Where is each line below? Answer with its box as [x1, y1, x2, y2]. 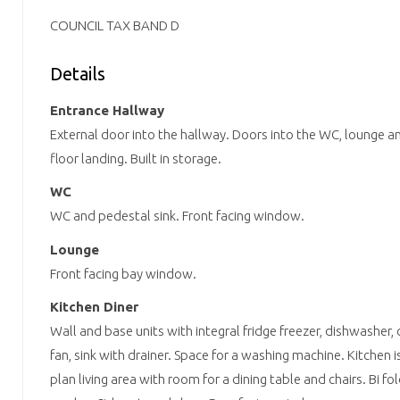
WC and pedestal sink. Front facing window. [50, 208, 304, 224]
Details [50, 63, 105, 85]
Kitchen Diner [50, 299, 138, 315]
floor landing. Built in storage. [50, 150, 221, 166]
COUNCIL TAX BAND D [50, 18, 179, 34]
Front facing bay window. [50, 265, 196, 281]
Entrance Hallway [50, 102, 164, 118]
